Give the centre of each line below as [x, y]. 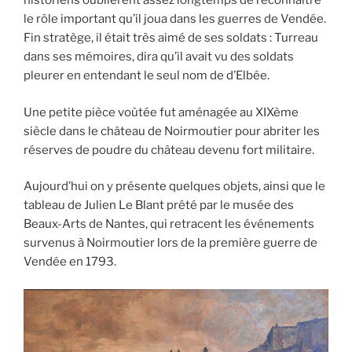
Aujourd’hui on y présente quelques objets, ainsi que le [174, 187]
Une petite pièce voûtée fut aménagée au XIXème [161, 112]
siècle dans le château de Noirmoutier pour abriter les [172, 131]
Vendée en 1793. [70, 262]
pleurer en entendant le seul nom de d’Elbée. [147, 76]
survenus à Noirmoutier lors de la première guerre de [170, 243]
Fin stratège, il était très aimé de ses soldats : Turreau [171, 38]
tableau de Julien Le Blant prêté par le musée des [159, 205]
